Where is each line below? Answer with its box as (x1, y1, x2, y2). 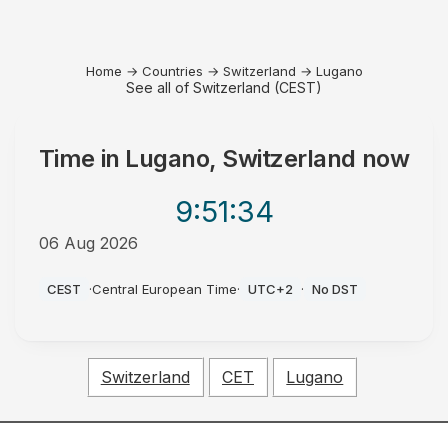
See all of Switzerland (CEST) (126, 79, 322, 96)
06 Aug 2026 (38, 233, 138, 253)
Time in (38, 144, 126, 173)
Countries (141, 63, 203, 79)
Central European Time (91, 281, 237, 297)
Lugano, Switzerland (125, 144, 356, 173)
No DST (311, 281, 358, 297)
